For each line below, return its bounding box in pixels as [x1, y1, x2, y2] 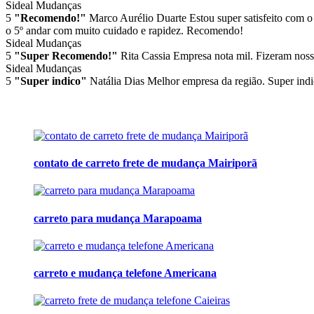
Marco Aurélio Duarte [89, 12, 186, 25]
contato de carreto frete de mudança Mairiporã [34, 157, 257, 170]
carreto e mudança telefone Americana [34, 267, 217, 280]
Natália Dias [90, 75, 144, 88]
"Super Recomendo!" [14, 50, 118, 62]
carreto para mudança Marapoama [34, 212, 202, 224]
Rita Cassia [121, 50, 170, 62]
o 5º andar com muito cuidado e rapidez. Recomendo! [6, 25, 243, 37]
